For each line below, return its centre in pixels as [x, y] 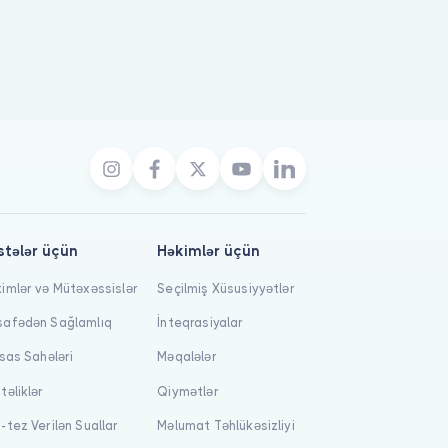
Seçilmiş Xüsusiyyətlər [226, 288]
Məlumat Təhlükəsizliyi [226, 425]
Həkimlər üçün [209, 250]
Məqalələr [187, 357]
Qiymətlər [188, 391]
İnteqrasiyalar [200, 323]
